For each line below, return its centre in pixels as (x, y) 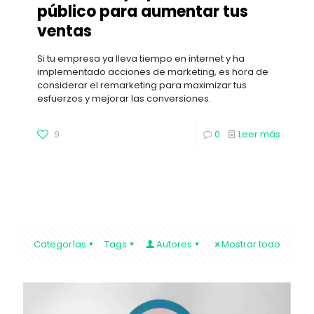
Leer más (259, 134)
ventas (66, 31)
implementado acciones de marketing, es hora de (153, 71)
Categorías (60, 244)
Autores (174, 244)
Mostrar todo (251, 244)
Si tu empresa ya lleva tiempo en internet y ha (141, 58)
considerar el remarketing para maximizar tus (142, 85)
